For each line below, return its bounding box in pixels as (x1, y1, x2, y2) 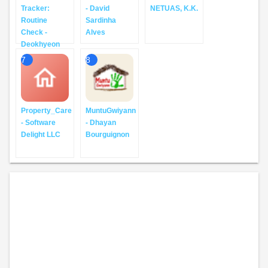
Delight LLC (21, 130, 60, 139)
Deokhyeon (21, 40, 60, 48)
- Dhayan (86, 118, 116, 127)
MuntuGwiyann (86, 106, 136, 115)
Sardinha (86, 16, 116, 25)
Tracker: (21, 4, 50, 13)
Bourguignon (86, 130, 129, 139)
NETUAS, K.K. (150, 4, 198, 13)
